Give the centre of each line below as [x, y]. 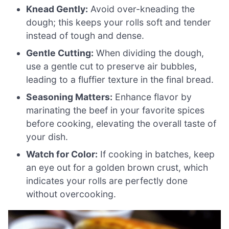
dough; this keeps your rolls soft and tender [119, 22]
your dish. [47, 137]
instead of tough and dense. [85, 36]
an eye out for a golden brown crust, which [117, 168]
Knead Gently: [57, 9]
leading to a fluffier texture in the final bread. [120, 80]
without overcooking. [71, 194]
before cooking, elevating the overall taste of [121, 124]
